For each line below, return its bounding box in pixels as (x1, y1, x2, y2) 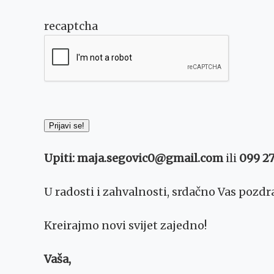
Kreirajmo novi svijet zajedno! (44, 218, 207, 233)
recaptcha (44, 19, 98, 34)
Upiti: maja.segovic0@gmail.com (44, 151, 223, 166)
